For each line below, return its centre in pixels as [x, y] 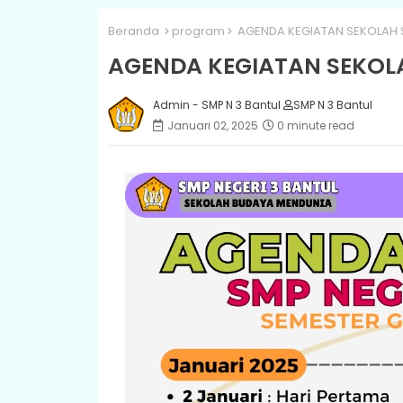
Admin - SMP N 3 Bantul [218, 104]
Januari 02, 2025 [212, 125]
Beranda [133, 31]
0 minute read [315, 125]
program [198, 31]
